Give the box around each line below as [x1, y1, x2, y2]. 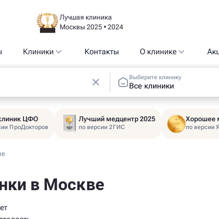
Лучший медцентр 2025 [79, 115, 156, 123]
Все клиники [129, 81, 174, 90]
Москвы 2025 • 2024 [59, 23, 123, 31]
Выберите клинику [129, 73, 181, 81]
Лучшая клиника [59, 13, 112, 21]
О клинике [140, 47, 177, 56]
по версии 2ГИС [79, 124, 125, 131]
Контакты [84, 47, 119, 56]
